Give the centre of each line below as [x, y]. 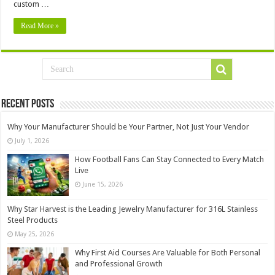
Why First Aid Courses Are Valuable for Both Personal [168, 253]
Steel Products [33, 220]
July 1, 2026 [32, 140]
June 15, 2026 [103, 184]
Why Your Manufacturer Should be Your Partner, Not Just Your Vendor [129, 126]
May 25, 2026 [35, 234]
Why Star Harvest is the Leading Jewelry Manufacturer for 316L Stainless [133, 209]
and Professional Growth [119, 264]
